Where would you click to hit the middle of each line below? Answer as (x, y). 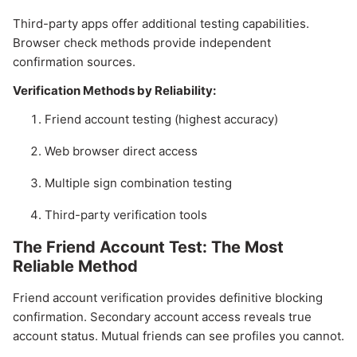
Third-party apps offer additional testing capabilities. (161, 24)
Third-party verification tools (126, 215)
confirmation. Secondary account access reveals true (162, 317)
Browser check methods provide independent (142, 43)
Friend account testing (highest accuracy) (161, 120)
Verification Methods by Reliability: (114, 91)
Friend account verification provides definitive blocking (168, 298)
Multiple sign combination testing (138, 183)
